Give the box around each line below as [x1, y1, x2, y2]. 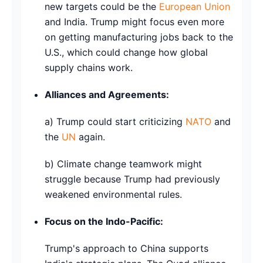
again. [76, 130, 105, 143]
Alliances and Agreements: [45, 88, 169, 100]
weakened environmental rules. [45, 188, 182, 200]
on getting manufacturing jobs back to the [45, 31, 233, 43]
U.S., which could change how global [45, 46, 208, 58]
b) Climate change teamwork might [45, 157, 202, 170]
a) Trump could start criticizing [45, 115, 186, 127]
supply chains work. [45, 61, 133, 73]
